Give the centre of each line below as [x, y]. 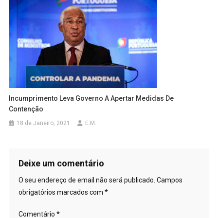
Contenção [26, 109]
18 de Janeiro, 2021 [44, 123]
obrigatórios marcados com [61, 192]
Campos [169, 180]
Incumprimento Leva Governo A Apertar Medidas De [91, 98]
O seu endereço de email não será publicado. [87, 180]
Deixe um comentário [61, 163]
